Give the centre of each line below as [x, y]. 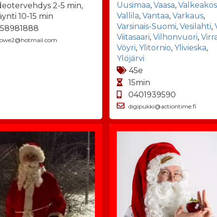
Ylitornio [155, 47]
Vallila [128, 15]
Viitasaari [133, 37]
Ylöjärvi [131, 58]
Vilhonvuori [176, 37]
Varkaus [188, 15]
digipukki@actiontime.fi [163, 106]
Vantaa [156, 15]
